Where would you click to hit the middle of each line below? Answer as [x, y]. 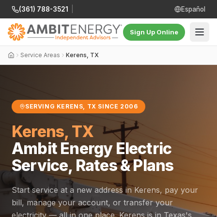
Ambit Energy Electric [92, 148]
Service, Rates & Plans [93, 165]
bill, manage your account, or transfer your [92, 202]
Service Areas [40, 55]
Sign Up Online [154, 32]
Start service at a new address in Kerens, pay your [105, 190]
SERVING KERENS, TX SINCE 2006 [82, 106]
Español [193, 9]
